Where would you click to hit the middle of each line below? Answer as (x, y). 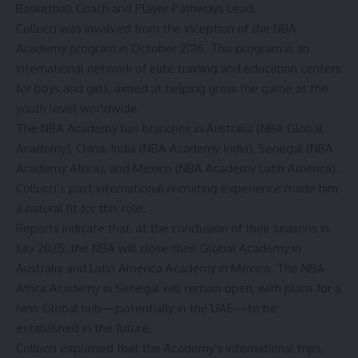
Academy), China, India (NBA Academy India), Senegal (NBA (175, 148)
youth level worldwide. (78, 108)
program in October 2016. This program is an (188, 48)
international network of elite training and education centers (179, 68)
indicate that (96, 228)
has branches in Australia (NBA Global (220, 128)
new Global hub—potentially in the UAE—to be (147, 308)
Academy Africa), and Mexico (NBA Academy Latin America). (177, 168)
